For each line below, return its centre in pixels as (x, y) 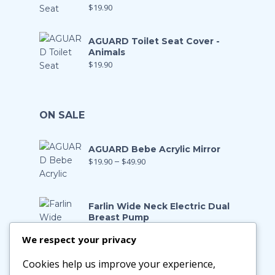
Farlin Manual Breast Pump (151, 264)
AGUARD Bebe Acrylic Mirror (154, 149)
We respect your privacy (79, 239)
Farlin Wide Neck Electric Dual (159, 207)
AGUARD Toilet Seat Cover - (154, 41)
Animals (107, 52)
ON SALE (62, 115)
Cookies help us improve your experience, (119, 264)
